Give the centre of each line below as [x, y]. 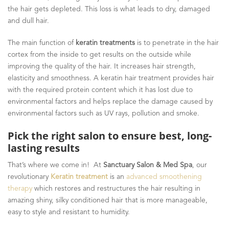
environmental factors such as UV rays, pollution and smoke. [104, 113]
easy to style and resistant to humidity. [69, 212]
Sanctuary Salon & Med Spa [148, 165]
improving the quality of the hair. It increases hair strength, [102, 66]
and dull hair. [28, 21]
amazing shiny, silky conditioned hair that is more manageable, [108, 200]
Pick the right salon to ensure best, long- [110, 135]
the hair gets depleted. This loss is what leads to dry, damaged [109, 9]
